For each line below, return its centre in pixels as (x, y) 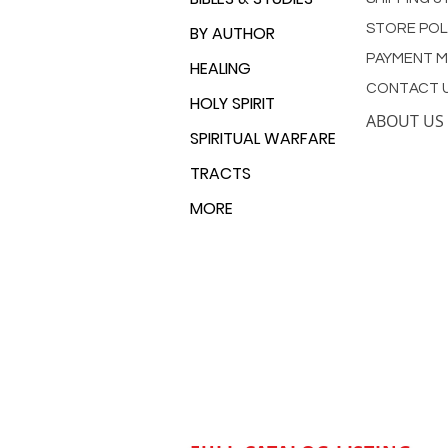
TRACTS (220, 173)
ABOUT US (405, 121)
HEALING (220, 68)
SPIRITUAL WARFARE (263, 138)
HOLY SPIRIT (232, 103)
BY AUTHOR (232, 33)
